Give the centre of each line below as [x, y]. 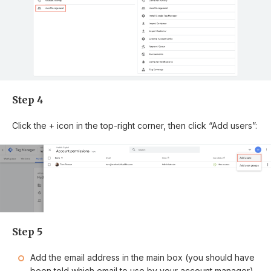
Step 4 [28, 100]
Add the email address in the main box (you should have [142, 258]
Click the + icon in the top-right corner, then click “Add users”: [135, 125]
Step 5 [27, 232]
